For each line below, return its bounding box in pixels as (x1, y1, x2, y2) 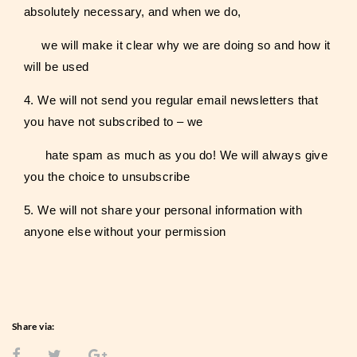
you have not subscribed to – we (24, 115, 203, 128)
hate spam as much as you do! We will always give (24, 148, 328, 162)
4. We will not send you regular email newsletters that (24, 93, 319, 107)
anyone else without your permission (24, 225, 230, 238)
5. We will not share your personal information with (24, 203, 302, 217)
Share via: (12, 320, 55, 332)
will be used (24, 60, 89, 73)
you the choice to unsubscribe (24, 170, 190, 183)
